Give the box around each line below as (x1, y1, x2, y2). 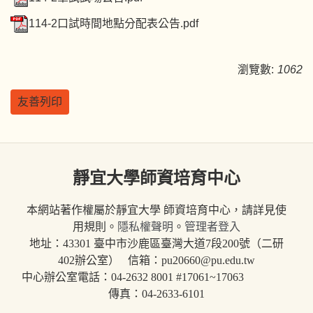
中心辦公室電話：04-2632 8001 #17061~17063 (22, 270, 291, 283)
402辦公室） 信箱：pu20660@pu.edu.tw (58, 254, 255, 266)
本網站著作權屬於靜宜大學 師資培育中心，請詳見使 (27, 203, 286, 216)
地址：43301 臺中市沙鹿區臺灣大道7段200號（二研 (29, 237, 284, 249)
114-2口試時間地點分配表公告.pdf (29, 17, 198, 29)
